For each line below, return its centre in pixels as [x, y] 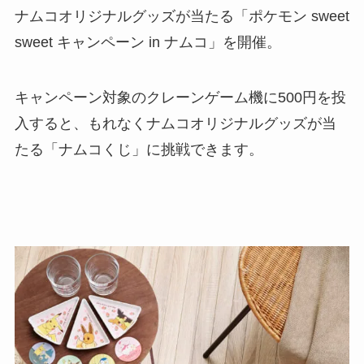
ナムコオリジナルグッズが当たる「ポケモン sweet [182, 16]
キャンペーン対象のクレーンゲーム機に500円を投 [180, 97]
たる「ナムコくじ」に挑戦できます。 [139, 149]
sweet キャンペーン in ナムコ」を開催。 [147, 42]
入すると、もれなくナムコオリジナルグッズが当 [175, 123]
